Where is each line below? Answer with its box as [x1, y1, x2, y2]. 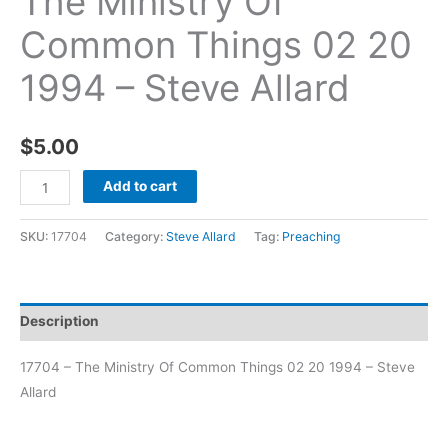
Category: [105, 228, 166, 244]
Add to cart [103, 178, 178, 195]
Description [20, 313, 99, 330]
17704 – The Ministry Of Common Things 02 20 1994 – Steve [20, 358, 415, 375]
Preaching [282, 228, 341, 244]
